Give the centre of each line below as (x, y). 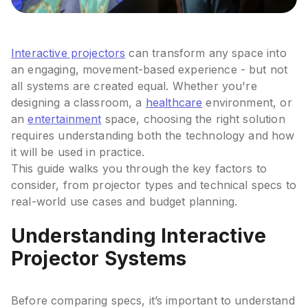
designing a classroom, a (78, 103)
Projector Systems (99, 259)
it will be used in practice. (78, 152)
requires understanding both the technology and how (153, 136)
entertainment (65, 119)
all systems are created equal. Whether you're (134, 86)
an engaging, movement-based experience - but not (150, 70)
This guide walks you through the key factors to (139, 169)
